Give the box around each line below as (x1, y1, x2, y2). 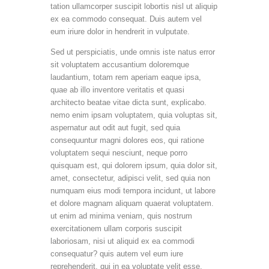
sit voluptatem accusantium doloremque (50, 59, 189, 69)
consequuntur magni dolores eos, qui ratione (50, 135, 204, 145)
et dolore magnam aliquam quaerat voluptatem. (50, 198, 214, 208)
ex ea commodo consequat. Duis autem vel (50, 14, 202, 23)
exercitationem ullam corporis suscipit (50, 223, 182, 233)
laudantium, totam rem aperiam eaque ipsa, (50, 72, 201, 82)
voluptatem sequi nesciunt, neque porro (50, 148, 187, 157)
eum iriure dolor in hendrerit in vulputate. (50, 26, 190, 36)
